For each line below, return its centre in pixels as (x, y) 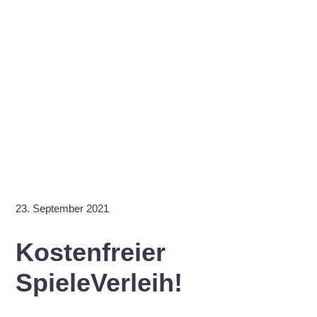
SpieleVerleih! (99, 282)
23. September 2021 (62, 208)
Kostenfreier (90, 252)
